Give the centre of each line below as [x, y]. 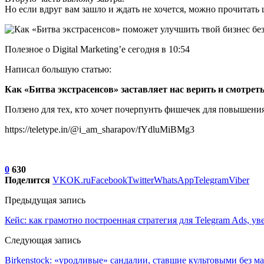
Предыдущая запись [45, 200]
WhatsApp [174, 180]
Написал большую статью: [58, 69]
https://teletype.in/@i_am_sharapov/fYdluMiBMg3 [100, 129]
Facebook [109, 180]
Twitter [141, 180]
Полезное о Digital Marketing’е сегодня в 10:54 [97, 49]
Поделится [27, 180]
